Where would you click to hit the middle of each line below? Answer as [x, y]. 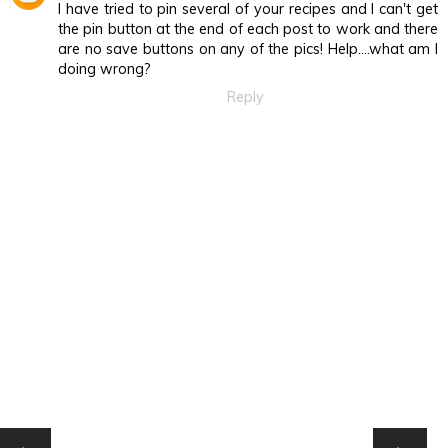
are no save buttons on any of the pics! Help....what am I [248, 48]
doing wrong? [104, 68]
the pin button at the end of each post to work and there [248, 28]
